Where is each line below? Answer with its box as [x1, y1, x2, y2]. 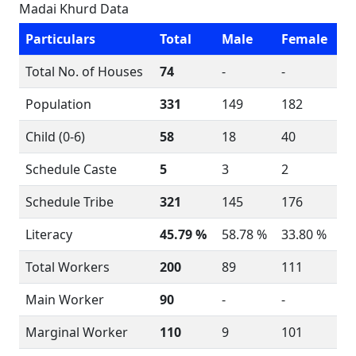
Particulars [25, 30, 95, 48]
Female [281, 30, 327, 48]
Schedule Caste [25, 161, 117, 178]
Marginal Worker [25, 323, 128, 341]
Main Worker [25, 291, 104, 308]
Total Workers [25, 258, 110, 276]
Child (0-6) [25, 128, 85, 145]
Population [25, 95, 91, 113]
